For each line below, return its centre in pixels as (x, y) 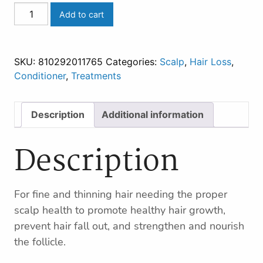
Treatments (96, 75)
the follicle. (40, 242)
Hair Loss (210, 61)
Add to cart (82, 14)
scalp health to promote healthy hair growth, (120, 210)
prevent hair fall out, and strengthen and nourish (129, 226)
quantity (29, 53)
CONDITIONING (45, 24)
